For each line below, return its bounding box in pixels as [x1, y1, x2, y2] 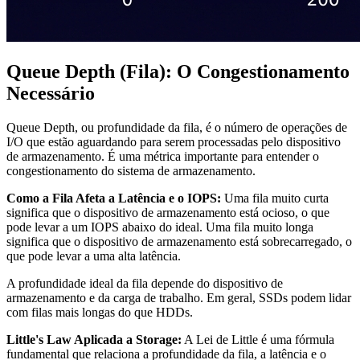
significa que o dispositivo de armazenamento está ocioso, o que [6, 205, 329, 219]
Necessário [6, 82, 95, 104]
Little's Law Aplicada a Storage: [6, 332, 182, 346]
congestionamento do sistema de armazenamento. [6, 163, 256, 178]
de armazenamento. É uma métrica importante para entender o [6, 149, 319, 163]
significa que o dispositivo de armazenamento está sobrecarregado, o [6, 234, 352, 248]
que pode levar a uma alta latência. [6, 248, 181, 263]
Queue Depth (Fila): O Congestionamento [6, 60, 350, 82]
